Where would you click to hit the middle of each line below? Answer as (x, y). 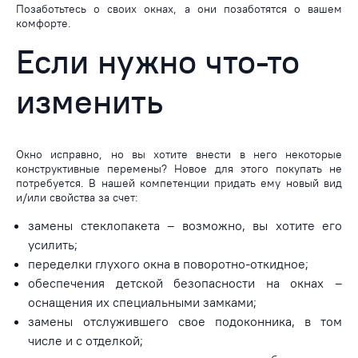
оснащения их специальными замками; (143, 302)
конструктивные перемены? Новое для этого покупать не (179, 168)
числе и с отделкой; (86, 340)
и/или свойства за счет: (77, 197)
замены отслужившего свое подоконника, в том (185, 321)
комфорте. (44, 23)
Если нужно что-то (158, 61)
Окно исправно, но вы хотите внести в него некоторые (179, 154)
